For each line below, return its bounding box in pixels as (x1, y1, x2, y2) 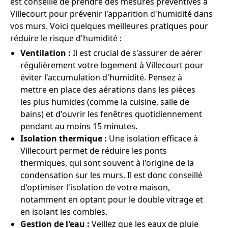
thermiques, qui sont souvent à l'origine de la (20, 157, 194, 168)
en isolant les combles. (20, 206, 107, 217)
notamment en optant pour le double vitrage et (20, 193, 203, 205)
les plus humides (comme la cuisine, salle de (20, 96, 189, 107)
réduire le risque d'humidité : (10, 32, 122, 44)
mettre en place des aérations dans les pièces (20, 83, 195, 95)
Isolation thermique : (20, 132, 107, 144)
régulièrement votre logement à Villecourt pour (20, 59, 204, 71)
